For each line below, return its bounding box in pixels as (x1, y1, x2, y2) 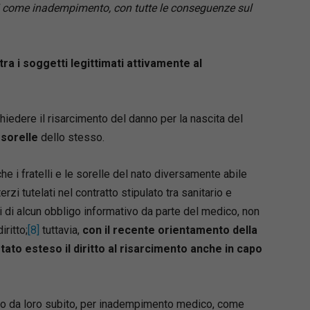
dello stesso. (37, 130, 104, 144)
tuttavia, (39, 223, 82, 237)
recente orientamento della (112, 223, 257, 237)
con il (82, 223, 110, 237)
